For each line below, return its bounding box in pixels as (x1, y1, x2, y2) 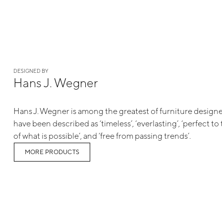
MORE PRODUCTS (24, 148, 80, 156)
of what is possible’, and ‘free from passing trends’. (13, 130, 191, 141)
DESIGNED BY (13, 67, 48, 74)
